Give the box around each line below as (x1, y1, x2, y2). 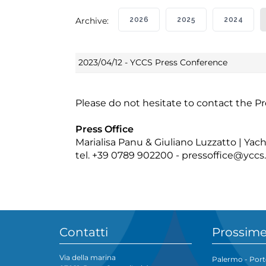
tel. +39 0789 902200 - (75, 150, 182, 161)
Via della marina (59, 253, 116, 262)
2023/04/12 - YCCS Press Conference (78, 57, 227, 68)
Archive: (75, 15, 118, 27)
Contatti (59, 224, 108, 239)
